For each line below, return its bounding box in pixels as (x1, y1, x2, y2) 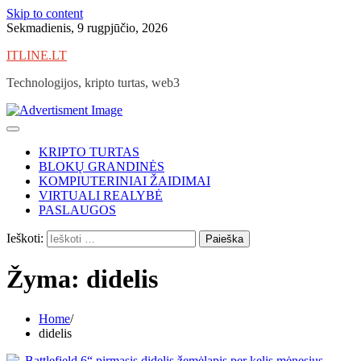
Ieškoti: (6, 231, 44, 245)
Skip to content (6, 6, 83, 20)
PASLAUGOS (39, 203, 116, 217)
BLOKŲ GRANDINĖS (39, 160, 164, 173)
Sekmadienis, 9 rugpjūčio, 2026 (6, 21, 168, 35)
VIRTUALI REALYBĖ (39, 189, 163, 202)
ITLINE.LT (6, 48, 67, 62)
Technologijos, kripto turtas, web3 (6, 76, 180, 89)
